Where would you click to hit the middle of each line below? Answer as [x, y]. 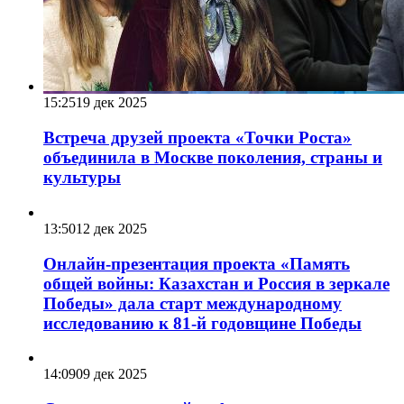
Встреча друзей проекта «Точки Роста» [197, 138]
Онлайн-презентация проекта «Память [197, 263]
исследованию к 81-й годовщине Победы [202, 323]
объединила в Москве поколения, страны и [213, 158]
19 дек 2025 [111, 103]
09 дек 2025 [111, 374]
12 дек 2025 [111, 228]
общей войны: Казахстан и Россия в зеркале [216, 283]
